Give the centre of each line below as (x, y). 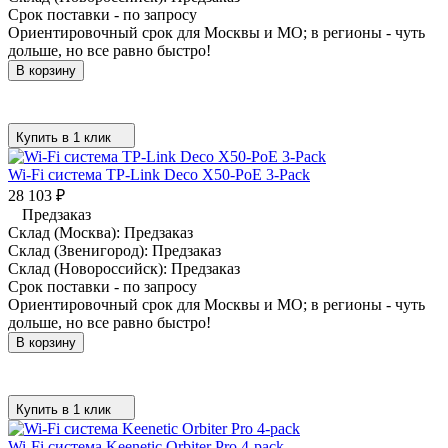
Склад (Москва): (66, 232)
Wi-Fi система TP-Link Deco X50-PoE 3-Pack (159, 174)
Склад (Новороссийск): (89, 268)
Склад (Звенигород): (80, 250)
